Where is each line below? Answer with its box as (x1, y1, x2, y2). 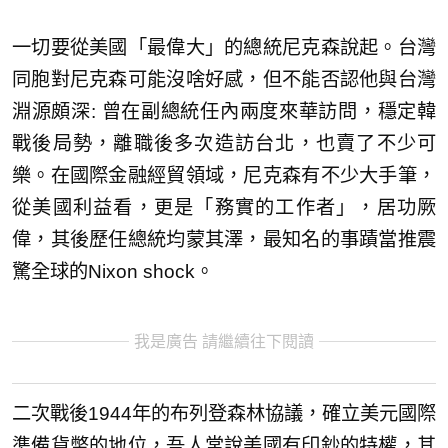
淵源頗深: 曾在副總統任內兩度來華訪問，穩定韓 (12, 100, 436, 122)
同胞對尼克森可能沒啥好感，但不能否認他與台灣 (12, 68, 436, 90)
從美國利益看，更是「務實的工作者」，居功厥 (12, 196, 436, 218)
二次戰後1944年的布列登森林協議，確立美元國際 (12, 402, 436, 424)
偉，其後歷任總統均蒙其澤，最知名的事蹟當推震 (12, 228, 436, 250)
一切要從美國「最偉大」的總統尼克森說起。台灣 (12, 36, 436, 58)
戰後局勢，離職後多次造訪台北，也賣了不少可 (12, 132, 436, 154)
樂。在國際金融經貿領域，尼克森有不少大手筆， (12, 164, 436, 186)
